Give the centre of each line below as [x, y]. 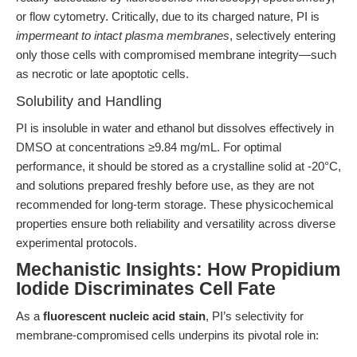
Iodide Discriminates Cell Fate [146, 289]
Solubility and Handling [89, 101]
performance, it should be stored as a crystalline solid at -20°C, [178, 166]
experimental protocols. [76, 243]
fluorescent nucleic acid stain [124, 316]
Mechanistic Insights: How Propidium [178, 270]
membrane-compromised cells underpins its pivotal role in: [167, 335]
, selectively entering [282, 35]
